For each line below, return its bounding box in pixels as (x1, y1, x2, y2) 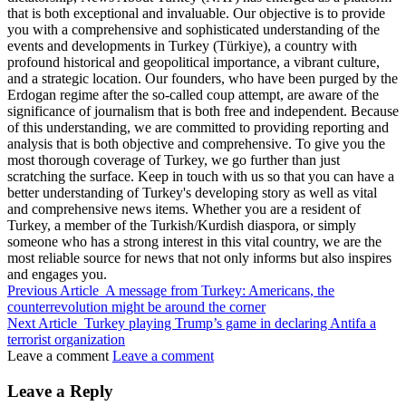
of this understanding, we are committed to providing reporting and (7, 120, 389, 136)
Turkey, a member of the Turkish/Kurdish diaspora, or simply (7, 217, 356, 234)
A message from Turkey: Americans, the (105, 283, 334, 299)
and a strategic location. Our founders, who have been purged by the (7, 71, 398, 87)
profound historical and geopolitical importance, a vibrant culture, (7, 54, 380, 71)
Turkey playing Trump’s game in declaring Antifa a (84, 315, 376, 332)
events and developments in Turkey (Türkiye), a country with (7, 38, 357, 54)
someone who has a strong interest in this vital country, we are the (7, 234, 382, 250)
